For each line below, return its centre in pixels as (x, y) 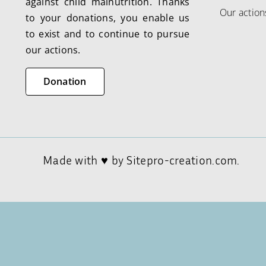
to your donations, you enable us (107, 18)
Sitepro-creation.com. (183, 160)
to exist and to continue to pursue (107, 34)
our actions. (53, 50)
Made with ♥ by (85, 160)
